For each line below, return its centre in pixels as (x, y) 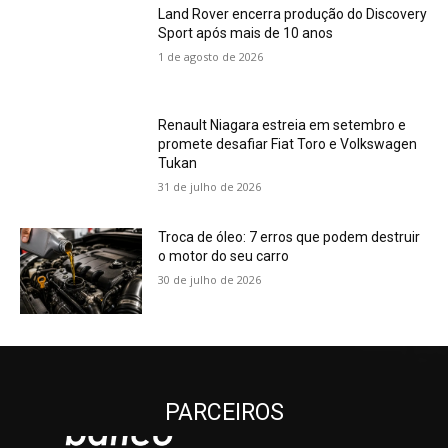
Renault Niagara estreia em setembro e (282, 125)
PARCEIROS (224, 412)
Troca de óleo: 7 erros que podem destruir (289, 237)
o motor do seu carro (224, 256)
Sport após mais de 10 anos (246, 32)
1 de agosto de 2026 (211, 56)
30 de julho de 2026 (210, 280)
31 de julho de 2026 (210, 187)
